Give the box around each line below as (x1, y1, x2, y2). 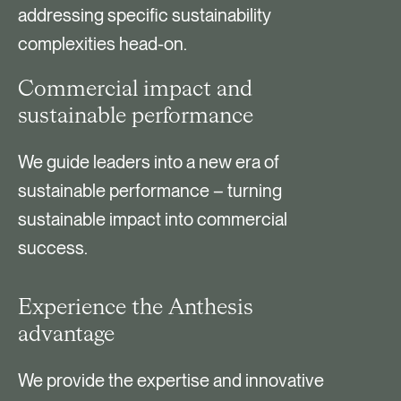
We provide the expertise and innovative (18, 369, 324, 391)
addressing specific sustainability (18, 4, 271, 26)
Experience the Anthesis (18, 296, 253, 319)
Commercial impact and (18, 78, 252, 100)
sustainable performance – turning (18, 179, 282, 201)
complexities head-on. (18, 32, 187, 55)
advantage (18, 323, 115, 346)
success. (18, 236, 88, 259)
